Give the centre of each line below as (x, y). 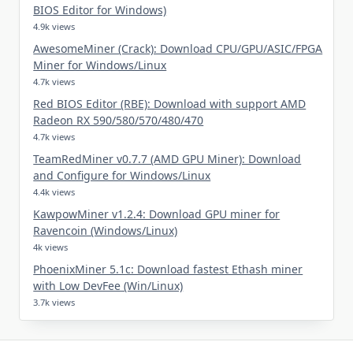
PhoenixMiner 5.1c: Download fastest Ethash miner (168, 269)
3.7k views (54, 302)
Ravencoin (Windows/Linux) (106, 230)
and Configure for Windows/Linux (122, 175)
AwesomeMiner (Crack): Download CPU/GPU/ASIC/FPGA (178, 48)
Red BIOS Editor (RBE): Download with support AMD (170, 103)
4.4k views (54, 191)
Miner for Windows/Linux (100, 65)
